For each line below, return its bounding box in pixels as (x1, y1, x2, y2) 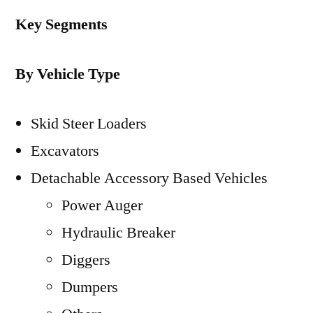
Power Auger (61, 196, 143, 215)
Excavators (31, 141, 99, 161)
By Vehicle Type (15, 64, 120, 84)
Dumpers (61, 277, 118, 297)
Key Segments (15, 15, 108, 34)
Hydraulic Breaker (61, 223, 175, 242)
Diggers (61, 250, 110, 270)
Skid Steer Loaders (31, 114, 147, 133)
